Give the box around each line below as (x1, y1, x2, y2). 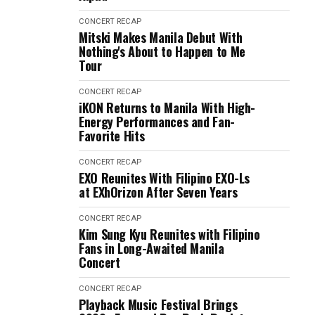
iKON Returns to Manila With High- (79, 98, 256, 117)
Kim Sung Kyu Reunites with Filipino (79, 225, 260, 243)
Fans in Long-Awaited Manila (79, 239, 224, 257)
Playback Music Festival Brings (79, 295, 238, 314)
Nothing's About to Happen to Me (79, 42, 245, 60)
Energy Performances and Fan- (79, 112, 235, 131)
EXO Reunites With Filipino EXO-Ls (79, 169, 250, 187)
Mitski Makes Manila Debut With (79, 28, 243, 46)
